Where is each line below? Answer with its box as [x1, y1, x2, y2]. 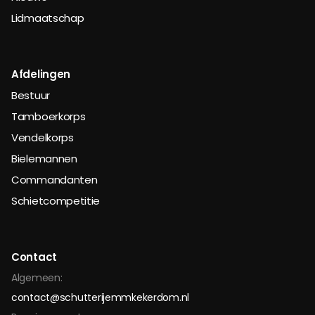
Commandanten [11, 172, 98, 187]
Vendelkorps [11, 130, 74, 145]
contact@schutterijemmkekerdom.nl [11, 290, 190, 304]
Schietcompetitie [11, 193, 101, 208]
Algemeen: [11, 271, 63, 285]
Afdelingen [11, 67, 70, 82]
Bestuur [11, 88, 50, 103]
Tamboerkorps [11, 109, 86, 124]
